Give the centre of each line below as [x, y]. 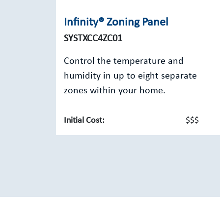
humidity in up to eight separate [130, 76]
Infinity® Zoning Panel [116, 23]
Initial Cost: [84, 121]
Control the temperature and [124, 61]
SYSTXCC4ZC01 [93, 39]
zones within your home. [115, 91]
